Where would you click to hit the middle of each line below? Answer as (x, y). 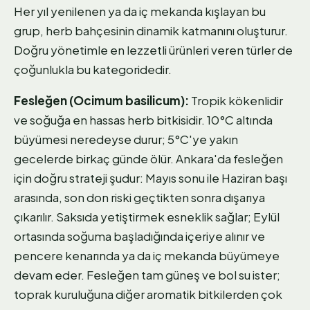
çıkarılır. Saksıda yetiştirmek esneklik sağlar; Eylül (147, 217)
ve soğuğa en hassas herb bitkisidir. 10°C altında (143, 120)
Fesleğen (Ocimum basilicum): (101, 101)
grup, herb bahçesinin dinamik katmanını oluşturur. (151, 31)
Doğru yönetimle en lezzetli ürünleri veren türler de (153, 50)
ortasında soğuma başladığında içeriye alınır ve (139, 236)
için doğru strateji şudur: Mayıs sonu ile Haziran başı (151, 178)
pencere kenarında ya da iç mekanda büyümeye (147, 256)
